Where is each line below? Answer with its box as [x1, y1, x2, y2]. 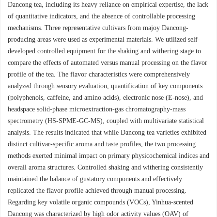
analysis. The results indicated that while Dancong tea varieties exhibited [8, 129, 206, 136]
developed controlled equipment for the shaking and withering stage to [8, 47, 201, 55]
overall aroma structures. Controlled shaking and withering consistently [8, 164, 203, 171]
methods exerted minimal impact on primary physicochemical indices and [8, 152, 209, 159]
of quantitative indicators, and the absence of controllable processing [8, 13, 195, 20]
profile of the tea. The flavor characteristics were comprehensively [8, 71, 190, 78]
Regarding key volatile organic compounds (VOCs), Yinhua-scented [8, 199, 193, 206]
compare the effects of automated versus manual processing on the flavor [8, 59, 207, 66]
